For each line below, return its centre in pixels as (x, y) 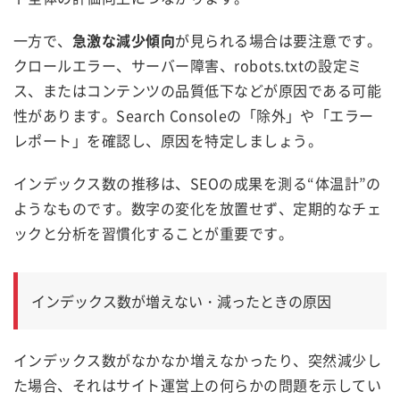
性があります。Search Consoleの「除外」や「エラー (194, 115)
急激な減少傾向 (124, 40)
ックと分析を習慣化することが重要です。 (154, 233)
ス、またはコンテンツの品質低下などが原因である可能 (197, 90)
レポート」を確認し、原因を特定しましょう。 (168, 140)
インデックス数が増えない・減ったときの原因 (181, 300)
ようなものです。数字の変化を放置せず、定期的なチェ (197, 208)
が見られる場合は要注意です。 (279, 40)
